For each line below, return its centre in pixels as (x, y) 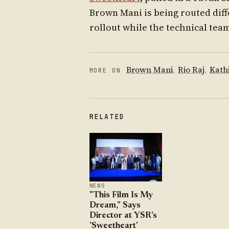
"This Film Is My (121, 196)
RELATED (107, 117)
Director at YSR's (123, 216)
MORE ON (105, 71)
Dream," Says (115, 206)
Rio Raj (191, 70)
